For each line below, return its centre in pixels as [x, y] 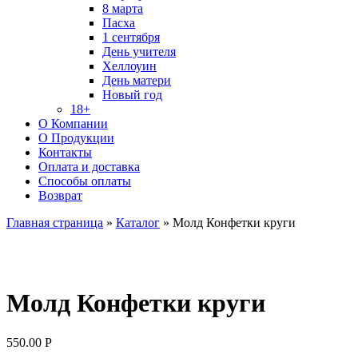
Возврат [60, 195]
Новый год [132, 95]
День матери [137, 80]
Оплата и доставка [89, 167]
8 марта [123, 8]
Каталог [138, 223]
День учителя [139, 52]
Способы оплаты [85, 181]
